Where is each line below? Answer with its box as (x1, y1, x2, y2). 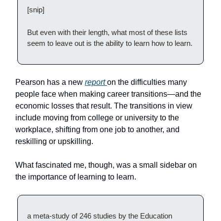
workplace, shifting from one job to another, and (15, 125, 180, 134)
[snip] (27, 5, 44, 14)
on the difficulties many (107, 78, 187, 87)
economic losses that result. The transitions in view (15, 102, 192, 110)
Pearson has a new (15, 78, 85, 87)
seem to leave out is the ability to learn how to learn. (27, 39, 192, 48)
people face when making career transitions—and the (15, 90, 201, 99)
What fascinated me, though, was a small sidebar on (15, 161, 197, 170)
